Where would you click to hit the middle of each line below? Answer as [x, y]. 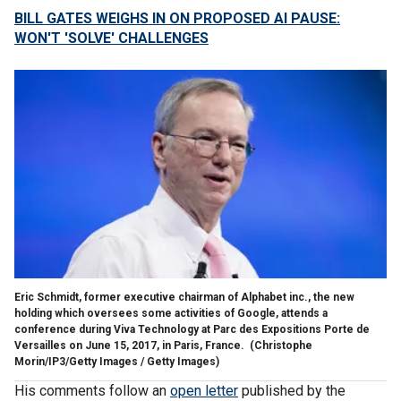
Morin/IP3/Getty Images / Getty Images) [117, 361]
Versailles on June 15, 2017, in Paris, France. [131, 345]
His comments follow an [92, 390]
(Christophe [280, 345]
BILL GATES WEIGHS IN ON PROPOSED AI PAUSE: [177, 18]
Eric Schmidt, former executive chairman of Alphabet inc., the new [184, 297]
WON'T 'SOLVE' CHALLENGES [111, 38]
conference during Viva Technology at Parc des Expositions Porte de [192, 329]
